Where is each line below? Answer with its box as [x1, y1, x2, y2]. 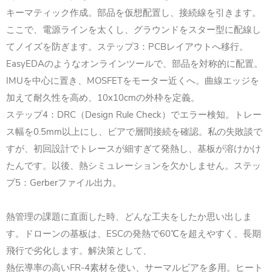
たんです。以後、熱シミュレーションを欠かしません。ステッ [6, 160, 261, 172]
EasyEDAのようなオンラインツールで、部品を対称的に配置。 [6, 58, 263, 70]
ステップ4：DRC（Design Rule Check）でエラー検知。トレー [6, 109, 262, 121]
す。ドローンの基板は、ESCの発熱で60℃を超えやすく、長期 [6, 228, 261, 240]
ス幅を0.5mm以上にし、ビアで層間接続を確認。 [6, 126, 208, 138]
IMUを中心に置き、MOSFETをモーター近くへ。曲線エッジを [6, 75, 259, 87]
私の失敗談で [208, 126, 262, 138]
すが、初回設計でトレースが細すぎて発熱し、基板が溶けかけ [6, 143, 261, 155]
